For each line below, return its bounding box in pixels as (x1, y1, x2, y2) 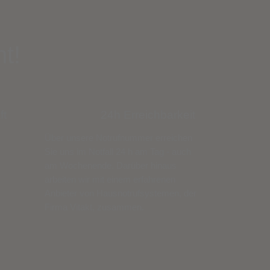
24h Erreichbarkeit (100, 108, 195, 121)
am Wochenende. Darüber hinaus (44, 160, 177, 171)
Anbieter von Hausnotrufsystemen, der (44, 187, 196, 198)
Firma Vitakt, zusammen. (44, 201, 144, 212)
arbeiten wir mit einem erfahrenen (44, 174, 175, 184)
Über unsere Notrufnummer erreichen (44, 132, 192, 143)
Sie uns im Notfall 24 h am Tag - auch (44, 146, 191, 157)
